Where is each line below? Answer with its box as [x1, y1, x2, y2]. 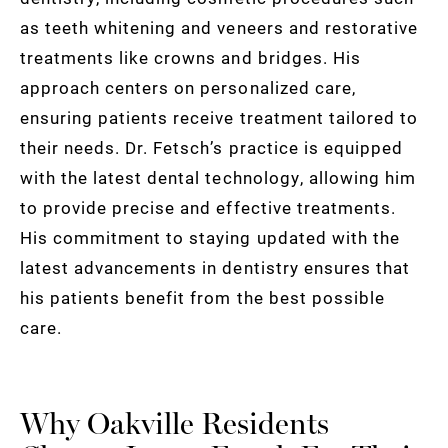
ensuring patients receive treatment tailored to [20, 105, 418, 129]
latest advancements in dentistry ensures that [20, 255, 410, 279]
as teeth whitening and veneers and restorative [20, 15, 418, 39]
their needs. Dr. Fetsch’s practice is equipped [20, 135, 403, 159]
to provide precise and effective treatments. [20, 195, 396, 219]
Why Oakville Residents [20, 404, 329, 442]
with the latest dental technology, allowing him [20, 165, 416, 189]
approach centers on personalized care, [20, 75, 356, 99]
